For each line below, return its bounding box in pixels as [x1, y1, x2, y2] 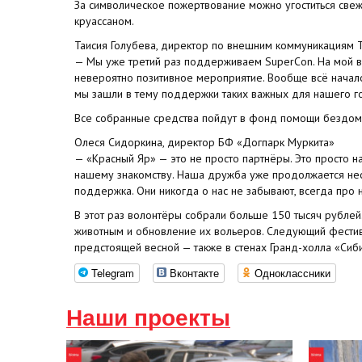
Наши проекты [66, 305, 230, 330]
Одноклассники [255, 264, 330, 280]
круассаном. [74, 13, 134, 28]
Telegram [91, 264, 134, 280]
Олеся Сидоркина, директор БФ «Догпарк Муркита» [74, 134, 335, 149]
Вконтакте [170, 264, 219, 280]
